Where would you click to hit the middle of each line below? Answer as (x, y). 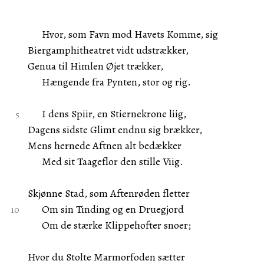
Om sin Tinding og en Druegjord (105, 209)
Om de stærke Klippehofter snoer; (109, 225)
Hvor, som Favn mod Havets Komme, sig (123, 34)
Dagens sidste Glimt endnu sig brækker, (115, 130)
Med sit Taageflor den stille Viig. (105, 161)
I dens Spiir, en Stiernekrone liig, (107, 114)
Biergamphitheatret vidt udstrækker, (108, 50)
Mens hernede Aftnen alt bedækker (104, 146)
